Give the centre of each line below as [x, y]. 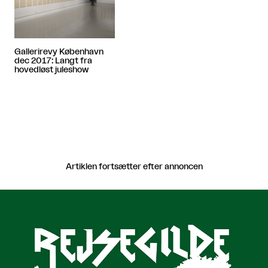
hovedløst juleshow [51, 70]
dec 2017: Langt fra [53, 61]
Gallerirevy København [59, 52]
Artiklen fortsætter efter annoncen [134, 167]
